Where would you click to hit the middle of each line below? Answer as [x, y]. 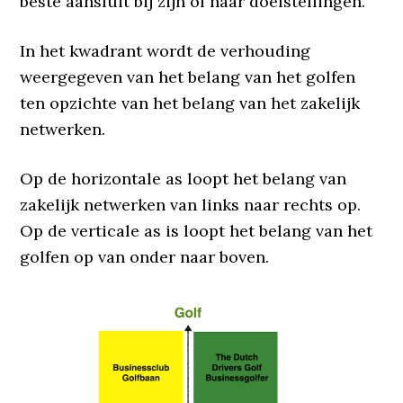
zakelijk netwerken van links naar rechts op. [191, 204]
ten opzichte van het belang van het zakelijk [190, 103]
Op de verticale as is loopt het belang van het [197, 230]
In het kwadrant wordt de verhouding [166, 50]
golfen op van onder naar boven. [145, 256]
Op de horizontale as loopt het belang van [184, 178]
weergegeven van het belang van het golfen [188, 76]
